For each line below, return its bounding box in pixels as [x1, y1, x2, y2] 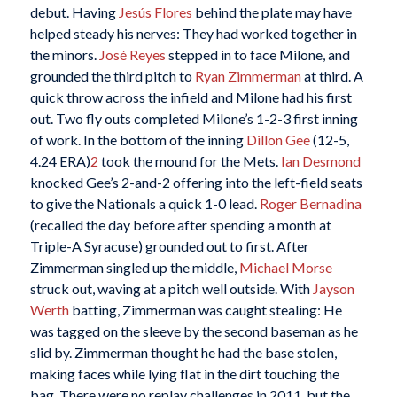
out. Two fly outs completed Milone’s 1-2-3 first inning [29, 110, 358, 128]
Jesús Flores [118, 4, 192, 21]
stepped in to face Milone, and [165, 46, 350, 64]
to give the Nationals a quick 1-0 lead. [29, 195, 260, 213]
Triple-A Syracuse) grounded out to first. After [29, 237, 309, 255]
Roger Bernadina [259, 195, 362, 213]
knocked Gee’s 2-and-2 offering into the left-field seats [29, 174, 362, 191]
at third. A [300, 67, 363, 85]
